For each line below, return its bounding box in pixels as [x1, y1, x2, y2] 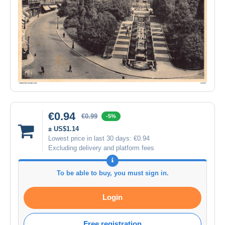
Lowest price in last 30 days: [48, 134, 134, 142]
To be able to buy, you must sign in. [56, 169, 169, 177]
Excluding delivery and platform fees [48, 144, 154, 152]
